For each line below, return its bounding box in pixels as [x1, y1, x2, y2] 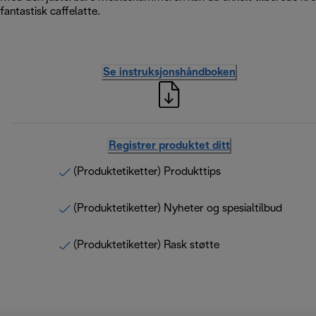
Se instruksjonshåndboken [103, 67, 236, 78]
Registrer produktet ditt [109, 140, 230, 152]
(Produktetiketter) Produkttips [73, 166, 221, 178]
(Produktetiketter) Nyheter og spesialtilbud [73, 203, 282, 214]
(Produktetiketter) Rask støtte [73, 240, 219, 251]
